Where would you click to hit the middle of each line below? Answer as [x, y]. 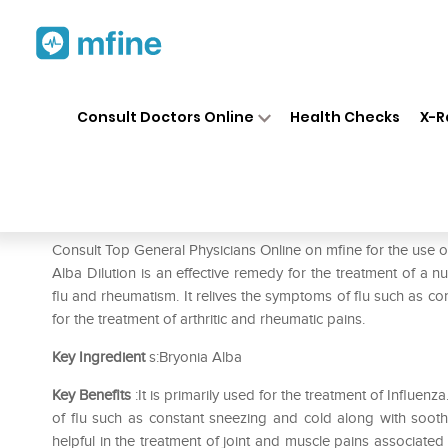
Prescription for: [109, 220]
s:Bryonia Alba [193, 357]
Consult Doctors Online [165, 116]
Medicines [232, 98]
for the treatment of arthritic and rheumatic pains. [208, 319]
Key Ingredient [98, 357]
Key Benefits [91, 395]
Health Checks [345, 116]
